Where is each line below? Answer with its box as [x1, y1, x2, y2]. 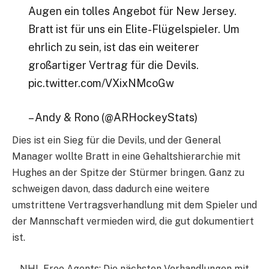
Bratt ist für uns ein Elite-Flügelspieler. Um [28, 22, 240, 35]
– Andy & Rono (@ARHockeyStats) [28, 111, 198, 124]
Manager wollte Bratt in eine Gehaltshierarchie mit [12, 151, 241, 163]
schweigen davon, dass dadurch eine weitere [12, 183, 210, 195]
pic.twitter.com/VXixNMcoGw [28, 76, 174, 89]
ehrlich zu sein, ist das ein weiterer [28, 40, 199, 53]
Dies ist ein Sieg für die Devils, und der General [12, 134, 221, 147]
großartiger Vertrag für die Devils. [28, 58, 199, 71]
